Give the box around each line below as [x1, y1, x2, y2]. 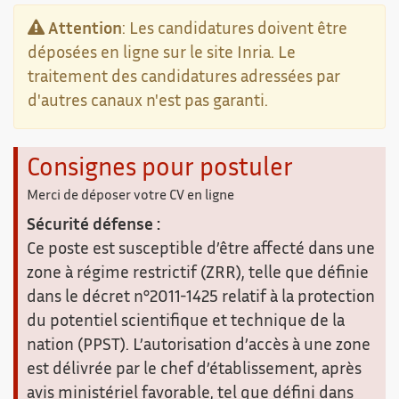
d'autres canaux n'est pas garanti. [28, 95, 268, 110]
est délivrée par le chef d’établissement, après [27, 363, 362, 378]
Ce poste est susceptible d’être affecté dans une [27, 243, 375, 257]
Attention [48, 23, 122, 37]
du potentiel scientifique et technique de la [27, 315, 345, 330]
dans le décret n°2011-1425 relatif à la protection [27, 291, 375, 305]
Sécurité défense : [27, 219, 160, 233]
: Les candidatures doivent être [122, 23, 347, 37]
